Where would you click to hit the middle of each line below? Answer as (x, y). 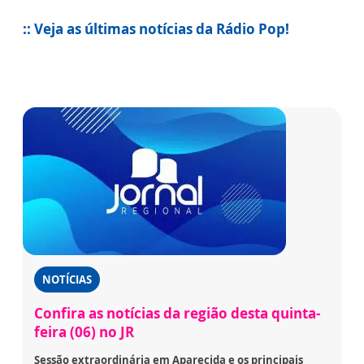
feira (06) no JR (84, 332)
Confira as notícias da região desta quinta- (177, 314)
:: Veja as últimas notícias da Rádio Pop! (156, 29)
